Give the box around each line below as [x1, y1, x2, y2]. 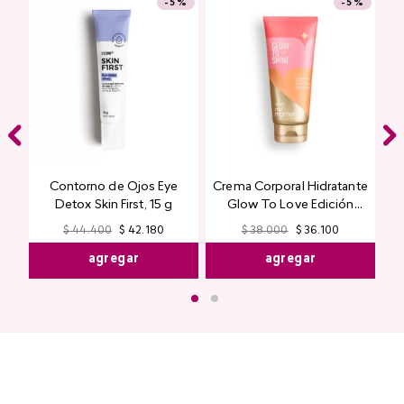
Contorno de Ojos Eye [49, 180, 179, 194]
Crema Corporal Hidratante [213, 180, 368, 194]
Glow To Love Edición [226, 198, 354, 212]
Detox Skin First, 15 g [54, 198, 173, 212]
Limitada [265, 216, 316, 230]
